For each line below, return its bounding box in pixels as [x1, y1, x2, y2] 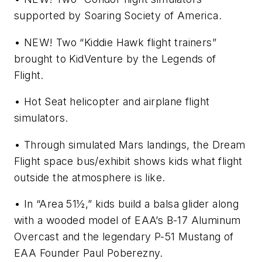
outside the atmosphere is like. [14, 171, 166, 184]
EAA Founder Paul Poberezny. [14, 247, 163, 260]
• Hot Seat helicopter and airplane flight [14, 95, 210, 108]
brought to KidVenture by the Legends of [14, 52, 216, 65]
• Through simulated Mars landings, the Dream [14, 138, 246, 151]
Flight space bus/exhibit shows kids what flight [14, 154, 243, 167]
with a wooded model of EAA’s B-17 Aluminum [14, 214, 241, 227]
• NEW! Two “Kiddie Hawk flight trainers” [14, 36, 216, 49]
